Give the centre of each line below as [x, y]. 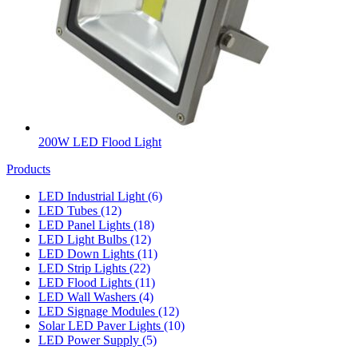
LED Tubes [70, 210]
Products [28, 169]
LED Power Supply [90, 340]
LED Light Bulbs [84, 239]
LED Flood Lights [87, 282]
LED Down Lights [88, 253]
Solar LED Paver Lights [101, 325]
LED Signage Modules [98, 311]
